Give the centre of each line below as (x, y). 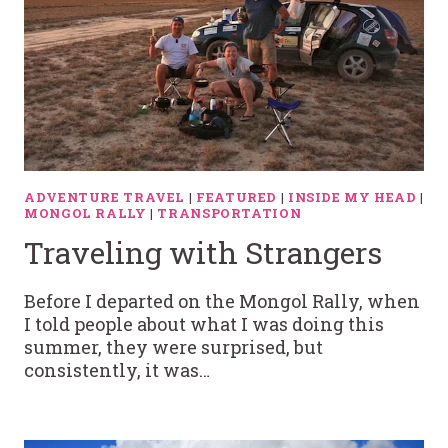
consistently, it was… (117, 370)
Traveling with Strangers (203, 253)
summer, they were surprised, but (173, 347)
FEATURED (236, 196)
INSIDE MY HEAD (352, 196)
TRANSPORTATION (229, 212)
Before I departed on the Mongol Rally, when (222, 301)
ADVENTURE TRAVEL (105, 196)
